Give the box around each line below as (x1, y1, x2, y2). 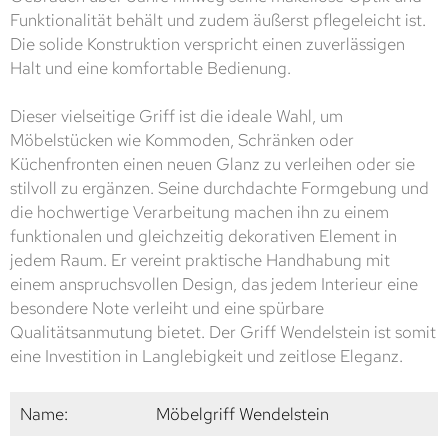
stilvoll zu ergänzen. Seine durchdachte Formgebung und (10, 176, 429, 199)
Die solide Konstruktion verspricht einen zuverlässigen (10, 32, 405, 55)
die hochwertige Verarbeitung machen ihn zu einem (10, 200, 389, 223)
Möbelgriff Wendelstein (156, 402, 329, 425)
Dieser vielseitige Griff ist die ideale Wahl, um (10, 104, 343, 127)
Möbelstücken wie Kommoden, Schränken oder (10, 128, 354, 151)
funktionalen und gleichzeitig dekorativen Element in (10, 224, 397, 247)
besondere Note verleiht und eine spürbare (10, 296, 324, 319)
